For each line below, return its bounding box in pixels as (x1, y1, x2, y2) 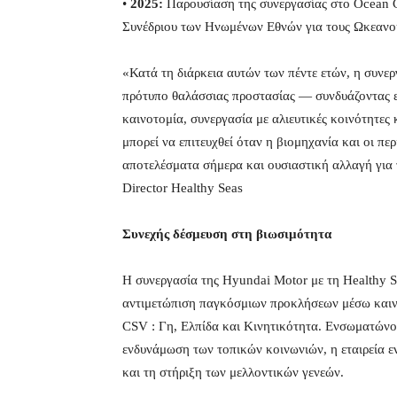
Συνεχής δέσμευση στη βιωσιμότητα (122, 227, 331, 242)
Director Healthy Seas (122, 181, 243, 196)
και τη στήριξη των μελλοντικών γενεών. (122, 365, 344, 380)
